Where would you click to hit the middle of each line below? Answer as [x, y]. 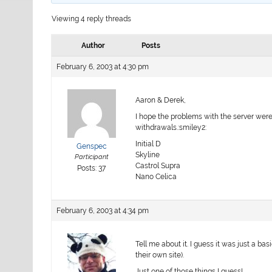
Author [93, 45]
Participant [91, 157]
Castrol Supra [158, 165]
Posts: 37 [92, 168]
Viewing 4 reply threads [92, 19]
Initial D [148, 144]
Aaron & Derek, [161, 100]
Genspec [91, 146]
